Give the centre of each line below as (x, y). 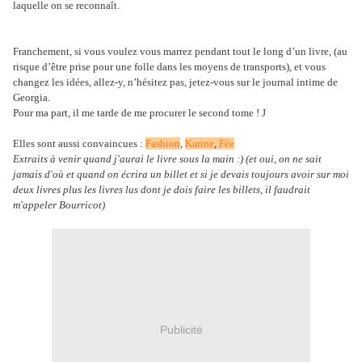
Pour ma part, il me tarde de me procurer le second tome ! (137, 113)
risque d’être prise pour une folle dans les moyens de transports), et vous (169, 67)
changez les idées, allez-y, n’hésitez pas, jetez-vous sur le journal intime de (175, 82)
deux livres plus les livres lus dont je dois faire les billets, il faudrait (162, 190)
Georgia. (32, 98)
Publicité (181, 329)
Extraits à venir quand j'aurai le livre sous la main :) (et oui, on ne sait (167, 159)
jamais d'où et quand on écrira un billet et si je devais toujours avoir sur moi (181, 175)
